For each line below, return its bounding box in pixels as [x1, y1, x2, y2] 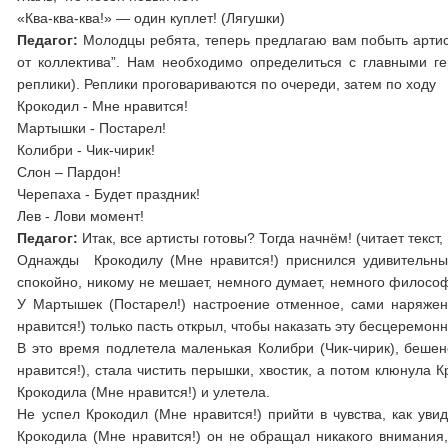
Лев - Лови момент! [17, 208, 145, 224]
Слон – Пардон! [17, 164, 122, 180]
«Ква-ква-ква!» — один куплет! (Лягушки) [17, 10, 286, 26]
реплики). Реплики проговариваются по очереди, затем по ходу [17, 76, 437, 92]
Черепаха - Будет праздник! [17, 186, 201, 202]
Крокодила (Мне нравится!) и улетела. [17, 384, 271, 400]
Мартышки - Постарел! [17, 120, 167, 136]
